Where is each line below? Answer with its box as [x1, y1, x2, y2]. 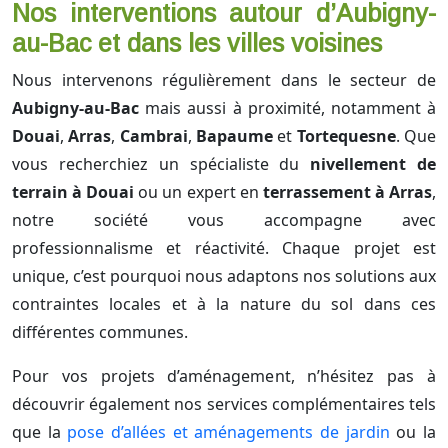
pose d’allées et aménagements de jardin [67, 421, 390, 444]
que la [12, 421, 68, 444]
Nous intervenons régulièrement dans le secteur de [12, 69, 436, 92]
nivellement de [310, 153, 437, 176]
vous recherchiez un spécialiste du [12, 153, 311, 176]
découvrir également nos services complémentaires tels [12, 393, 436, 416]
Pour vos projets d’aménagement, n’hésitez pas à [12, 365, 436, 388]
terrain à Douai [12, 181, 135, 204]
